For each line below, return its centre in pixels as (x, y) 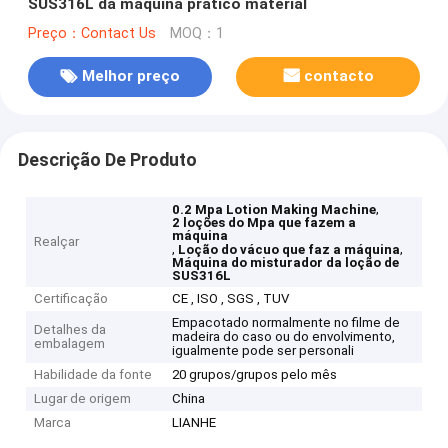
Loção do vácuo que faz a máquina (289, 250)
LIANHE (194, 423)
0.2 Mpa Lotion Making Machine (274, 210)
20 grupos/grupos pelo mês (255, 375)
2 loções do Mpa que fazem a (264, 223)
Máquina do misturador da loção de (286, 263)
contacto (339, 76)
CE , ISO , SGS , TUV (231, 299)
